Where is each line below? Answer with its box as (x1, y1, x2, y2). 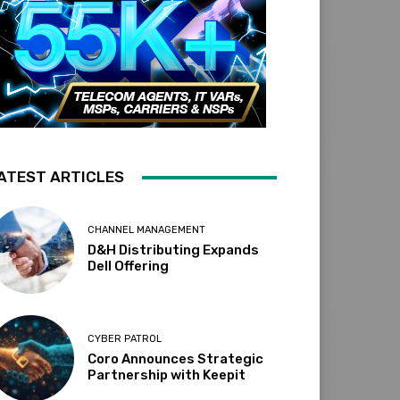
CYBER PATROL (87, 332, 162, 345)
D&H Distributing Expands (87, 242, 260, 259)
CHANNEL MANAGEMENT (87, 224, 206, 237)
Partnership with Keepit (87, 366, 246, 383)
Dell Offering (87, 258, 170, 275)
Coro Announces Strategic (87, 350, 264, 367)
